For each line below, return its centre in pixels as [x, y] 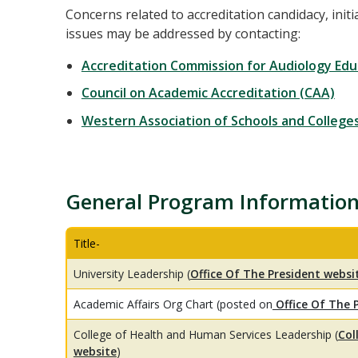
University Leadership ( [131, 274]
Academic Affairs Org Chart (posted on [173, 304]
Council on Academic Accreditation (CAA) [208, 93]
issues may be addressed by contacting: [183, 34]
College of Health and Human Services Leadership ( [205, 335]
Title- [86, 244]
